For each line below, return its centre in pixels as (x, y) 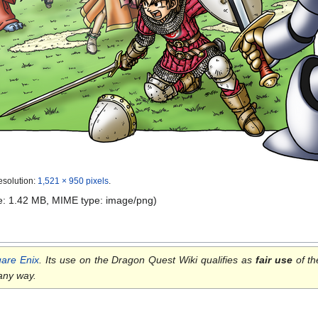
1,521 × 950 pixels (73, 181)
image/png (130, 201)
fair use (274, 260)
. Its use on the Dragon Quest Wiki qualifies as (147, 260)
